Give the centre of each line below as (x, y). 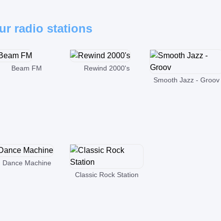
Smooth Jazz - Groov (186, 80)
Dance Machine (27, 163)
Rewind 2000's (107, 68)
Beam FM (27, 68)
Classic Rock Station (107, 175)
